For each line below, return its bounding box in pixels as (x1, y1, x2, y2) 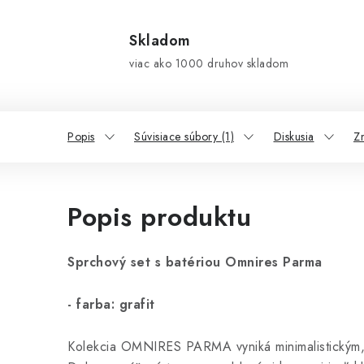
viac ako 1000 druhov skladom (129, 55, 288, 71)
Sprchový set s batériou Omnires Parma (67, 253, 323, 271)
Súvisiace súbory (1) (134, 128, 234, 145)
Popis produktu (67, 198, 251, 236)
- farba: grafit (67, 295, 155, 314)
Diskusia (273, 128, 314, 145)
